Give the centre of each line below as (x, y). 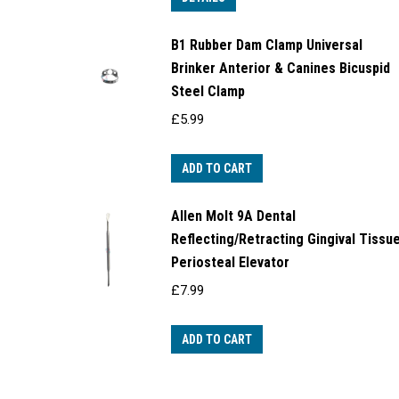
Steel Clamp (208, 92)
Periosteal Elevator (230, 263)
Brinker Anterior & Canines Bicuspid (281, 69)
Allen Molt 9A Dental (233, 216)
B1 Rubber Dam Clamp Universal (267, 45)
